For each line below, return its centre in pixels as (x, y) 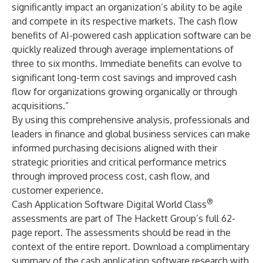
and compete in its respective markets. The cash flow (125, 21)
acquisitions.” (40, 106)
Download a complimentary (191, 247)
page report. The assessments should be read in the (121, 232)
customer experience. (58, 190)
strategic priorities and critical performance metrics (119, 162)
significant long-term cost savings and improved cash (124, 77)
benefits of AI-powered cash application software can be (131, 35)
